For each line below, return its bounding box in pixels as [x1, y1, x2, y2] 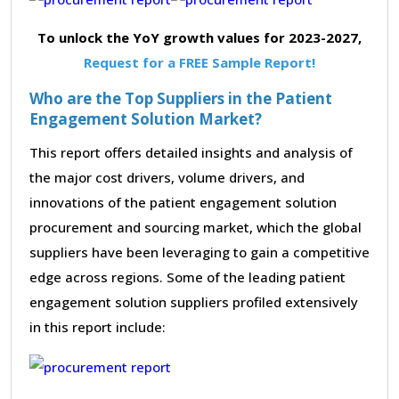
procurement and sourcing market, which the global [29, 217, 362, 236]
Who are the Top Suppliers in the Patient [29, 87, 332, 109]
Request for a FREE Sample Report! [84, 53, 315, 71]
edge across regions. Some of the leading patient [29, 267, 346, 286]
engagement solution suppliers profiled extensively [29, 292, 358, 311]
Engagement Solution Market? [29, 108, 262, 129]
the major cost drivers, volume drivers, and [29, 167, 305, 186]
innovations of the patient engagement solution [29, 192, 337, 211]
